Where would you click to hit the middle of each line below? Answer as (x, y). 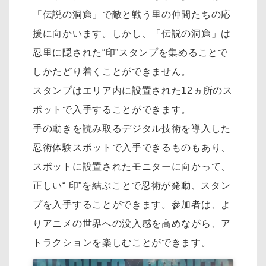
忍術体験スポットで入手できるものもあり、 (132, 148)
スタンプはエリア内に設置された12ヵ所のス (133, 91)
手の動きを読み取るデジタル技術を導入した (132, 129)
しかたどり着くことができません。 (112, 72)
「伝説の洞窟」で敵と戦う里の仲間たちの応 (132, 15)
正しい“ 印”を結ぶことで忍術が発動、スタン (132, 186)
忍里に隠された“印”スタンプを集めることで (130, 53)
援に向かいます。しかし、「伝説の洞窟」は (132, 34)
